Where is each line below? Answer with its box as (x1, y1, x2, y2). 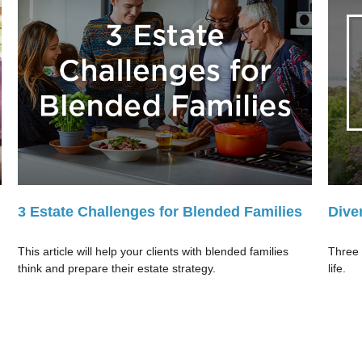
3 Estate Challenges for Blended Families (18, 203, 303, 220)
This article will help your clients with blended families (18, 244, 289, 258)
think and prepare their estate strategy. (18, 261, 217, 275)
